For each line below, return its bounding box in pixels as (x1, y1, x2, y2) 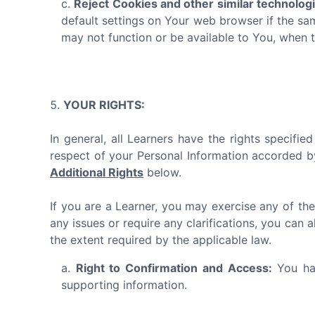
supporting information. (61, 278, 187, 292)
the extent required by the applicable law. (50, 233, 271, 247)
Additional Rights (50, 165, 143, 179)
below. (143, 165, 181, 179)
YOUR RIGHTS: (63, 98, 145, 112)
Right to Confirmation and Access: (75, 261, 272, 275)
